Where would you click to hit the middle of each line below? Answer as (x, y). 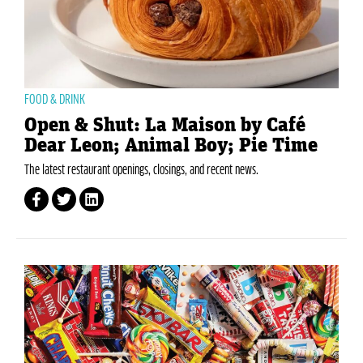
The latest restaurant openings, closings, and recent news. (141, 170)
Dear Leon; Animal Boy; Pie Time (171, 145)
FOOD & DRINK (55, 99)
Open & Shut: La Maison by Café (165, 125)
